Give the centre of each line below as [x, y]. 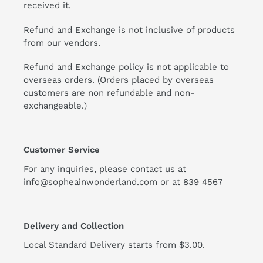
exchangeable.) [55, 106]
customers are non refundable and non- [109, 93]
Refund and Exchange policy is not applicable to [126, 67]
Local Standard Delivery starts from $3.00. [114, 245]
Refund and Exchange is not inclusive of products [129, 30]
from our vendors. [62, 43]
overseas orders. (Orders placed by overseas [119, 80]
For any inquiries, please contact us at [105, 169]
